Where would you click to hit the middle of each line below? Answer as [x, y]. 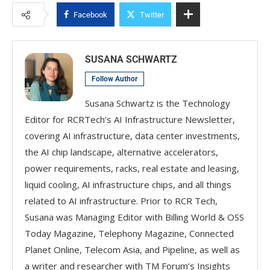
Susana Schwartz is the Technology [158, 103]
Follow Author [115, 79]
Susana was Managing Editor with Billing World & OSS [134, 217]
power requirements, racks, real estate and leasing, [132, 168]
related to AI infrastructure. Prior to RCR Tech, [121, 200]
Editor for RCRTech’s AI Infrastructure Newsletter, [130, 119]
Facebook [90, 14]
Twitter [152, 14]
